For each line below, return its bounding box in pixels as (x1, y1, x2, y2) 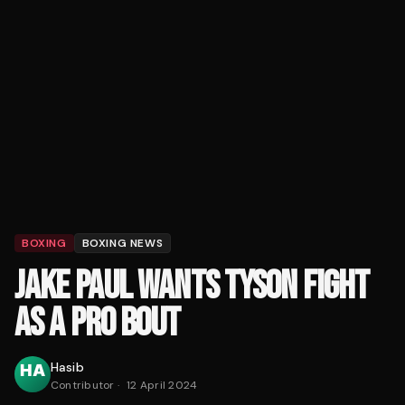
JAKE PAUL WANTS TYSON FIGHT (14, 262, 370, 311)
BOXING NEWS (81, 236, 164, 251)
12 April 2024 (127, 378, 198, 393)
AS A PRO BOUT (14, 299, 181, 348)
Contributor (51, 378, 115, 393)
